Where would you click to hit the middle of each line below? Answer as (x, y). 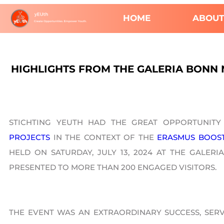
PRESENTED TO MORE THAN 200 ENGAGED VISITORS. (113, 167)
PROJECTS (29, 137)
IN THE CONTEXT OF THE (104, 137)
